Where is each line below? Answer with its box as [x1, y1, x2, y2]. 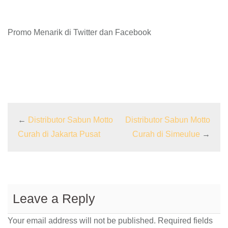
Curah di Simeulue [132, 130, 200, 139]
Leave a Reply [13, 191, 95, 206]
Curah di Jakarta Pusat [18, 130, 100, 139]
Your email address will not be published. [8, 216, 156, 225]
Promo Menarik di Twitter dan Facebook [8, 28, 151, 37]
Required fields [156, 216, 213, 225]
